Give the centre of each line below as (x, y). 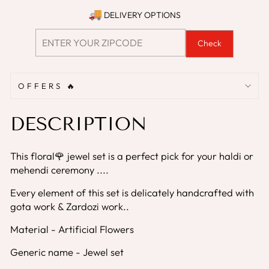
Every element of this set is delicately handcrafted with (132, 192)
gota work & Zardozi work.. (70, 206)
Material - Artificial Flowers (72, 229)
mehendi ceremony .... (59, 169)
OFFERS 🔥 (47, 86)
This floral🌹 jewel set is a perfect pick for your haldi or (132, 156)
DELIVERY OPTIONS (142, 15)
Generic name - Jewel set (67, 252)
